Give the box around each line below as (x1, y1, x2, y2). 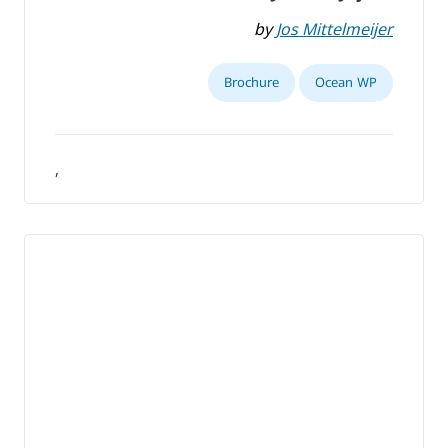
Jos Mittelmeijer (276, 17, 393, 40)
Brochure (224, 72, 279, 91)
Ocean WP (315, 72, 377, 91)
